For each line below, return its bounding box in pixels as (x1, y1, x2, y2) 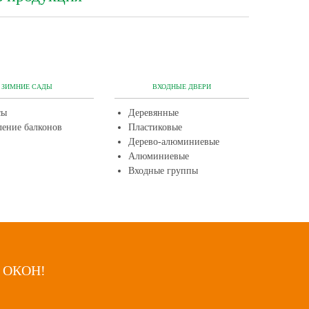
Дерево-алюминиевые (128, 137, 219, 147)
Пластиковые (128, 122, 182, 132)
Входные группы (128, 166, 198, 176)
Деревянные (128, 108, 179, 118)
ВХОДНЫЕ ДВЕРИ (152, 83, 211, 90)
